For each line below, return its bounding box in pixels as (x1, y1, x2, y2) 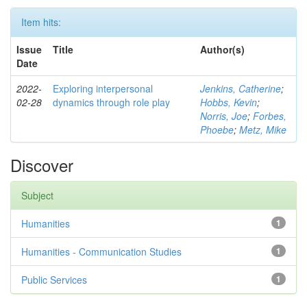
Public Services (21, 273, 87, 286)
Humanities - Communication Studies (21, 245, 182, 258)
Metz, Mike (239, 123, 286, 136)
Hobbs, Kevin (200, 95, 257, 109)
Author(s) (200, 42, 245, 56)
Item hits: (21, 15, 61, 29)
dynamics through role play (53, 95, 170, 109)
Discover (10, 153, 73, 177)
